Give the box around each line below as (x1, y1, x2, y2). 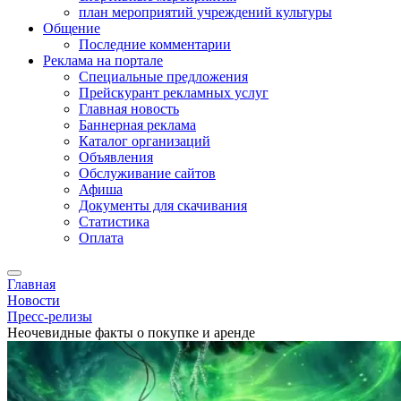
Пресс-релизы (7, 309, 92, 324)
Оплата (79, 230, 124, 245)
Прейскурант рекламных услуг (79, 85, 269, 100)
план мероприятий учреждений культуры (79, 4, 332, 20)
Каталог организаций (79, 133, 210, 149)
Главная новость (79, 101, 179, 116)
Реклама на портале (43, 53, 163, 68)
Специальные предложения (79, 69, 248, 84)
